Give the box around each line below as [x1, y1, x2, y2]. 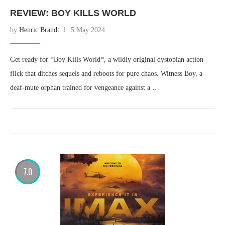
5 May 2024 [71, 26, 105, 34]
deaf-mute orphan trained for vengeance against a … [10, 84, 159, 91]
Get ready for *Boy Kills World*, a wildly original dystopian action [10, 56, 203, 63]
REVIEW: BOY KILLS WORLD [10, 8, 136, 18]
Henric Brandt [19, 26, 59, 34]
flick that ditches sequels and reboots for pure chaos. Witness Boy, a [10, 70, 202, 77]
